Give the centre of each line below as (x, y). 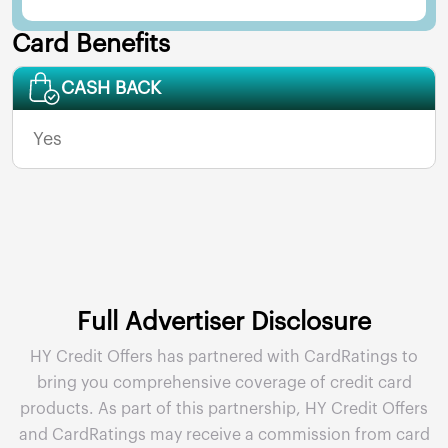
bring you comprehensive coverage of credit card (224, 383)
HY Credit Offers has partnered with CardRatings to (224, 357)
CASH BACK (111, 88)
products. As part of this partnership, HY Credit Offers (224, 409)
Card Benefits (91, 44)
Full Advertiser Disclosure (224, 323)
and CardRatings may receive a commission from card (224, 435)
